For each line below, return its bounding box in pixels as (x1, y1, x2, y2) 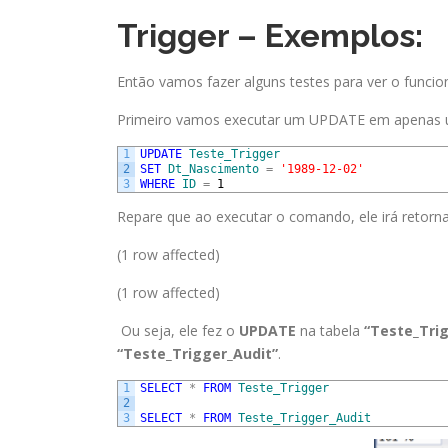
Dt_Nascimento (168, 162, 259, 177)
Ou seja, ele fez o (121, 321, 239, 341)
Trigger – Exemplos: (117, 17, 423, 55)
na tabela (296, 321, 364, 341)
